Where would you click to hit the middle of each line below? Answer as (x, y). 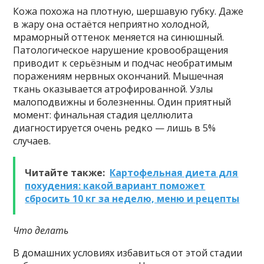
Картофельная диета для (174, 173)
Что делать (41, 231)
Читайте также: (65, 173)
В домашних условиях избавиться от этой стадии (128, 253)
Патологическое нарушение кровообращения (121, 50)
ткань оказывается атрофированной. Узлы (113, 89)
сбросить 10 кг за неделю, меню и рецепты (132, 199)
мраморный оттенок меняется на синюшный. (119, 37)
